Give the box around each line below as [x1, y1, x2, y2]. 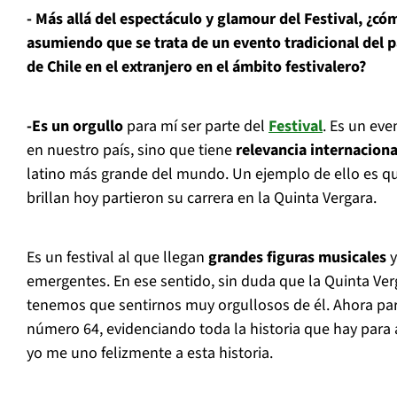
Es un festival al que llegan [27, 246, 208, 269]
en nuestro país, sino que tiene [27, 139, 232, 162]
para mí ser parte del [123, 115, 269, 138]
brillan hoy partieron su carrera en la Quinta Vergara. [27, 187, 377, 210]
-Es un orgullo [27, 115, 123, 138]
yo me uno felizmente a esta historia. [27, 342, 273, 365]
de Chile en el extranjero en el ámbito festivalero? [27, 56, 366, 79]
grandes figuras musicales [208, 246, 386, 269]
